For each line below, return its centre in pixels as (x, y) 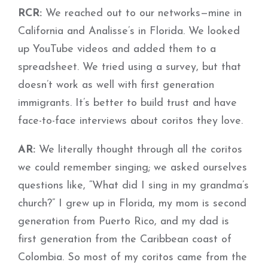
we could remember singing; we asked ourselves (133, 168)
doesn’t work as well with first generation (116, 85)
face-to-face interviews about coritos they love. (130, 121)
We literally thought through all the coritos (139, 150)
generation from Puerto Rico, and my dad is (124, 222)
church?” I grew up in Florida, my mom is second (132, 204)
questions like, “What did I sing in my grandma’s (133, 186)
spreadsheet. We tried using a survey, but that (130, 67)
